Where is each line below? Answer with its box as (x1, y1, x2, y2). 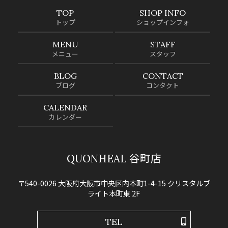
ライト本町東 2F (88, 188, 140, 199)
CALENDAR (43, 102, 88, 113)
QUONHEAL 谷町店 (66, 152, 161, 166)
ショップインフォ (136, 18, 189, 27)
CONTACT (142, 71, 183, 81)
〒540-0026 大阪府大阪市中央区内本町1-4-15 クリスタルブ (17, 178, 210, 189)
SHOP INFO (139, 8, 186, 18)
